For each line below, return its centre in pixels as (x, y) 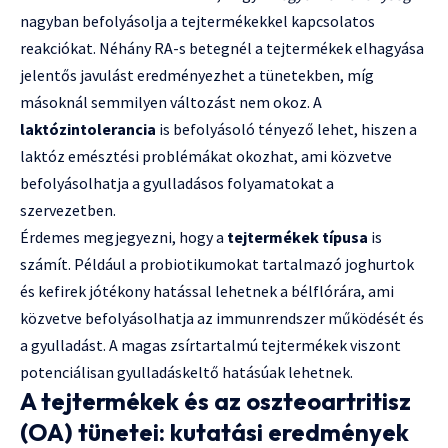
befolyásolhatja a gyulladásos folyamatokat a (177, 183)
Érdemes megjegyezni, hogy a (123, 237)
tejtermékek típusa (297, 237)
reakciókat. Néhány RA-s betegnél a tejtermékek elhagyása (222, 48)
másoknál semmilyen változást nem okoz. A (171, 102)
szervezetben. (68, 210)
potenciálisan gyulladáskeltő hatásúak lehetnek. (186, 372)
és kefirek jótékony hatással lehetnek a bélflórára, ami (207, 291)
